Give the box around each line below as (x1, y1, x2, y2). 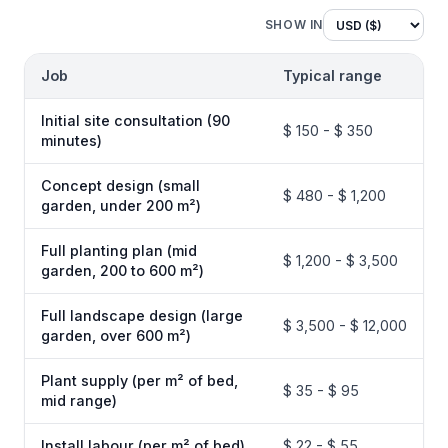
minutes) (41, 132, 102, 149)
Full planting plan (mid (41, 242, 197, 259)
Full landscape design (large (41, 307, 243, 324)
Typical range (283, 67, 382, 84)
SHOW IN (264, 17, 323, 32)
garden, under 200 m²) (41, 197, 201, 214)
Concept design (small (41, 177, 200, 194)
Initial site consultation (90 (41, 112, 230, 129)
